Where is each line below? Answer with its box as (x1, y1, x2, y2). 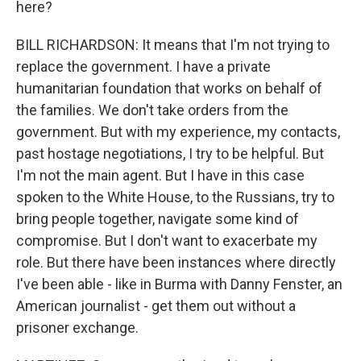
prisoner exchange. (16, 319, 139, 336)
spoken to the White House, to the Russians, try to (16, 189, 334, 205)
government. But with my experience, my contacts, (16, 123, 340, 140)
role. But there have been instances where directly (16, 254, 336, 271)
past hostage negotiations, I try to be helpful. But (16, 145, 324, 162)
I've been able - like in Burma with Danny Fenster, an (16, 276, 342, 293)
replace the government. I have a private (16, 58, 271, 75)
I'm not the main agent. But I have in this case (16, 167, 305, 184)
